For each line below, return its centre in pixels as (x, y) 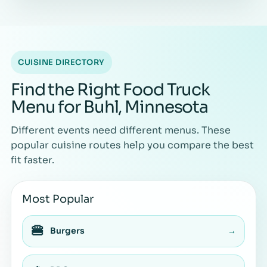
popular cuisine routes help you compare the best (132, 145)
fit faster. (32, 160)
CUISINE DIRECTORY (61, 62)
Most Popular (58, 199)
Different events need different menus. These (121, 130)
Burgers (67, 231)
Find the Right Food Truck (111, 89)
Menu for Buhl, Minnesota (110, 107)
